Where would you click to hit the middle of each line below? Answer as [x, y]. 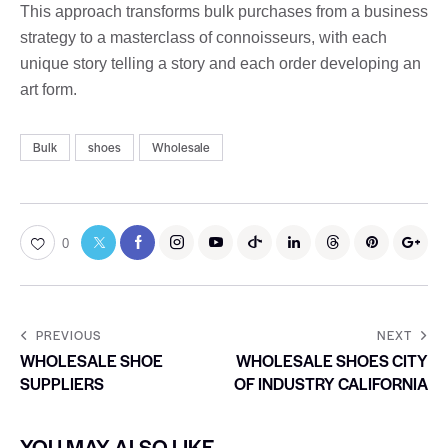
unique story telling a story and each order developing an [220, 63]
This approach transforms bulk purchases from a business [224, 11]
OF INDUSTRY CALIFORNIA [331, 383]
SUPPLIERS [62, 383]
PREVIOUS [68, 334]
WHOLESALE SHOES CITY [332, 360]
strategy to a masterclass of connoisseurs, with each [203, 37]
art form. [48, 89]
